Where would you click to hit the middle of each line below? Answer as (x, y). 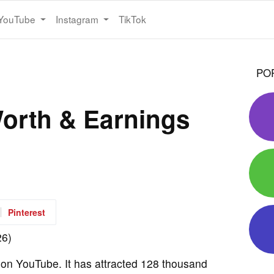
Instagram (78, 19)
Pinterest (27, 212)
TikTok (133, 19)
